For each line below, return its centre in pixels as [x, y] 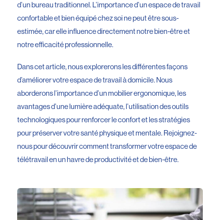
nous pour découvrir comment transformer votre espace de [107, 146]
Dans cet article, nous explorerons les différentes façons [102, 66]
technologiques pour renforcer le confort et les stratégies [104, 119]
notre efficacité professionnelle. [65, 44]
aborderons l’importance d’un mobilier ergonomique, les [102, 93]
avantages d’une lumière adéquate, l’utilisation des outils [103, 106]
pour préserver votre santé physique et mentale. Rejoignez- [107, 133]
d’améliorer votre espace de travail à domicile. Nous [95, 80]
